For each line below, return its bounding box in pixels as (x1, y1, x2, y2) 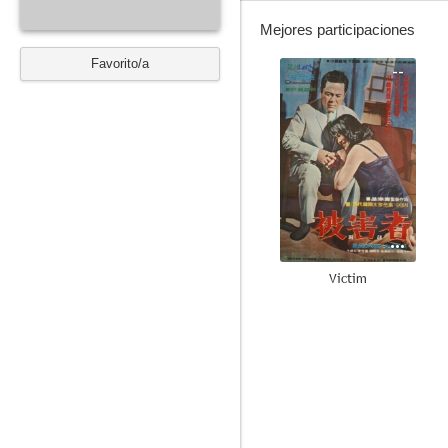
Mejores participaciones (260, 21, 415, 38)
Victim (329, 269, 367, 287)
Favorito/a (91, 56, 149, 71)
